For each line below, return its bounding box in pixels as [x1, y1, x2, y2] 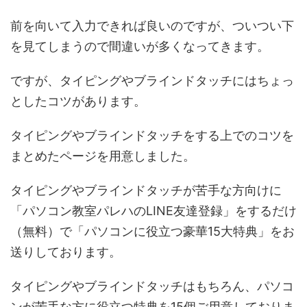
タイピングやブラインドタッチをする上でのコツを [10, 128, 294, 143]
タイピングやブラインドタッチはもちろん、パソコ [10, 279, 294, 294]
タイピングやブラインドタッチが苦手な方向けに [10, 183, 282, 198]
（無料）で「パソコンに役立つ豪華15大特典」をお [10, 224, 295, 239]
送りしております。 [10, 245, 121, 260]
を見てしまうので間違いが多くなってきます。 [10, 39, 269, 54]
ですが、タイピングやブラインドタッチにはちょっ [10, 73, 294, 88]
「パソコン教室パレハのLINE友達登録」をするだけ [10, 204, 297, 219]
